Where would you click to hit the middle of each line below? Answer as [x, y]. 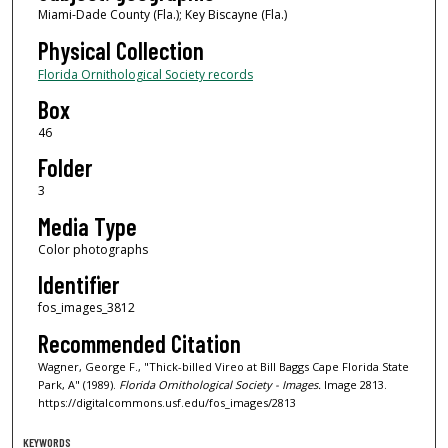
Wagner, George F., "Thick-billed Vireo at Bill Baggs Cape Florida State [223, 366]
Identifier [78, 285]
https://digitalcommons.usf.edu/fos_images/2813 [166, 402]
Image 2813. [353, 384]
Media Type [87, 226]
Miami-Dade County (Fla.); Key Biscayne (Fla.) [162, 15]
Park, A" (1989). [78, 384]
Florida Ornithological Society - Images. [219, 384]
